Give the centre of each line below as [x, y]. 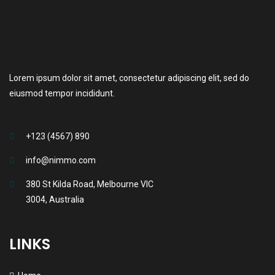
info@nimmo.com [61, 161]
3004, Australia [55, 200]
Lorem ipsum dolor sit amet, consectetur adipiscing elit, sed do [129, 78]
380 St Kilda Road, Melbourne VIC [90, 184]
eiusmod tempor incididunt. [62, 94]
